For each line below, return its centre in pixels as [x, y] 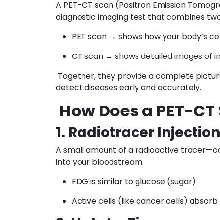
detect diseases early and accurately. [129, 87]
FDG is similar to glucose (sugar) [134, 181]
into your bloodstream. [100, 162]
